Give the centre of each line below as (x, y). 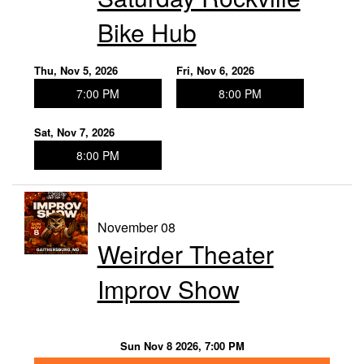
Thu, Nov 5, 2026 (76, 70)
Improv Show (168, 288)
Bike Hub (147, 32)
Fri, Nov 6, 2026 (215, 70)
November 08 (136, 227)
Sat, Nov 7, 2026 (74, 132)
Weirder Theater (185, 253)
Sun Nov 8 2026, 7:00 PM (182, 345)
